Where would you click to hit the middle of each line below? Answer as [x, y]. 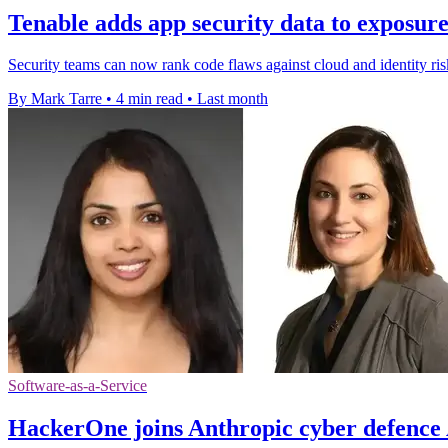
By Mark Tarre [55, 99]
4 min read [149, 99]
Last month [232, 99]
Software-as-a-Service [77, 386]
